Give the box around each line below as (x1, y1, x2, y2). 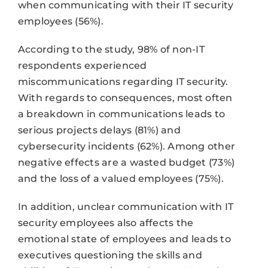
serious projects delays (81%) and (17, 124, 181, 136)
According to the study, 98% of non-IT (17, 43, 205, 55)
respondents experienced (17, 59, 147, 71)
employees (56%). (17, 15, 103, 27)
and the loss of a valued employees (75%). (17, 172, 224, 184)
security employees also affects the (17, 217, 194, 229)
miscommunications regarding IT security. (17, 75, 229, 87)
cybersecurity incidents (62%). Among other (17, 140, 236, 152)
